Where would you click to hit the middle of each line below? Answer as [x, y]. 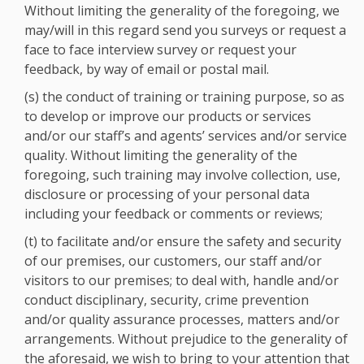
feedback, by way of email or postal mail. [147, 69]
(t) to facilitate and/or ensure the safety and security [183, 241]
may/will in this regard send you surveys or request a [185, 30]
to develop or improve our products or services [168, 116]
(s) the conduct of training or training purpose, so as [184, 97]
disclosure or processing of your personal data [167, 194]
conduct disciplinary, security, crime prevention [167, 300]
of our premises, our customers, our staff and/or [173, 261]
